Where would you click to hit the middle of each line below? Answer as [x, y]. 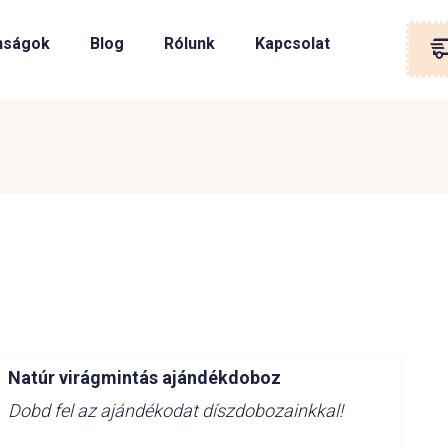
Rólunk [189, 43]
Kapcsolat [292, 43]
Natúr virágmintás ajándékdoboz [144, 377]
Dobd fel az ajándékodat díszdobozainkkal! [175, 410]
